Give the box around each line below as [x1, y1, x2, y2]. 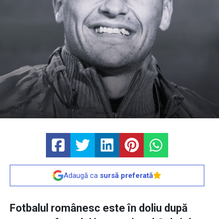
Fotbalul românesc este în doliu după [10, 202, 188, 215]
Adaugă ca [64, 171, 100, 180]
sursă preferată [100, 171, 153, 180]
